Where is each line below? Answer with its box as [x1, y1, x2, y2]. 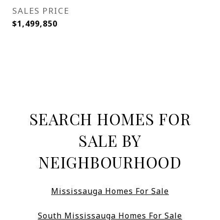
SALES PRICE [12, 5, 70, 17]
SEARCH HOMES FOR [29, 108, 191, 130]
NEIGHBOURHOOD [38, 151, 182, 173]
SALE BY [79, 130, 141, 151]
